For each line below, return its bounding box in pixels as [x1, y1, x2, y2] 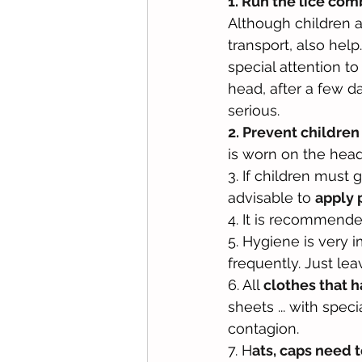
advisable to [228, 188, 315, 206]
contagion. [228, 319, 299, 337]
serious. [228, 101, 280, 119]
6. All [228, 276, 263, 293]
